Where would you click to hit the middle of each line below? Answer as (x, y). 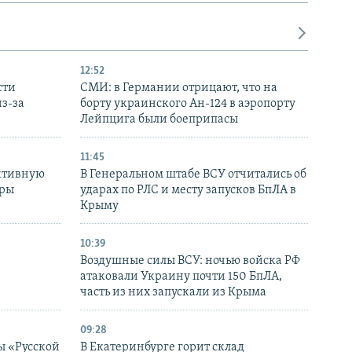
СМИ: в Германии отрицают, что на (179, 88)
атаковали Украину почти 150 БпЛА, (181, 276)
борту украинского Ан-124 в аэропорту (188, 103)
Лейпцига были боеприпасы (159, 119)
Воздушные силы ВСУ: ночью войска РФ (190, 260)
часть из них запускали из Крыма (173, 292)
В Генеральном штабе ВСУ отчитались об (193, 174)
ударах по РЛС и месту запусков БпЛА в (188, 190)
